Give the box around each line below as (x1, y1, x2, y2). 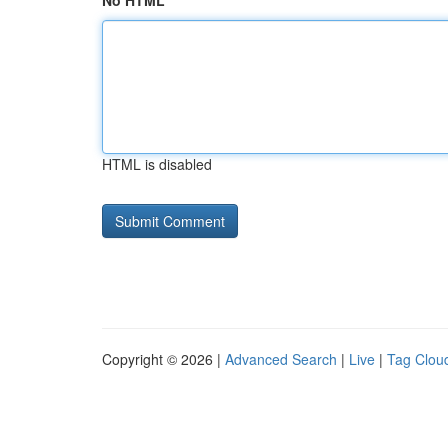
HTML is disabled (102, 154, 212, 174)
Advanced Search (225, 349, 337, 369)
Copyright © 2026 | (102, 349, 225, 369)
